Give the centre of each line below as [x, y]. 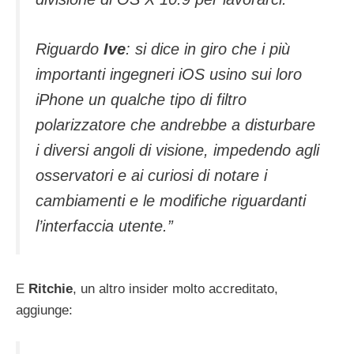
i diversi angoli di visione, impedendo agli [177, 150]
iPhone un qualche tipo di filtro [141, 99]
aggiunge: [44, 311]
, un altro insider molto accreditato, [175, 289]
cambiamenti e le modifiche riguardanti [171, 200]
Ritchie [51, 289]
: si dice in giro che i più [208, 49]
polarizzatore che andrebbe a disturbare [175, 124]
